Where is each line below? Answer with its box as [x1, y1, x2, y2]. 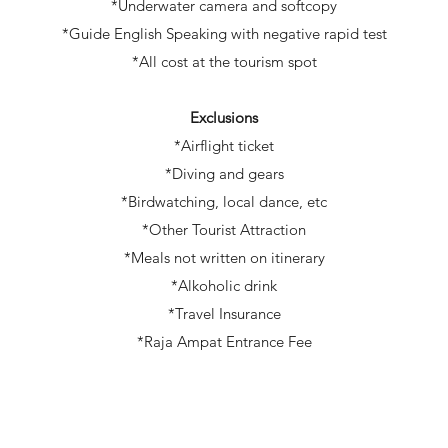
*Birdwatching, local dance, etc [121, 192, 327, 211]
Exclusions [190, 108, 258, 127]
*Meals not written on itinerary [123, 248, 325, 267]
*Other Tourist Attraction [142, 220, 306, 239]
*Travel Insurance [167, 304, 281, 323]
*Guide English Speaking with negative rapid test [61, 24, 387, 43]
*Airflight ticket [174, 136, 274, 155]
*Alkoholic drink [171, 276, 277, 295]
